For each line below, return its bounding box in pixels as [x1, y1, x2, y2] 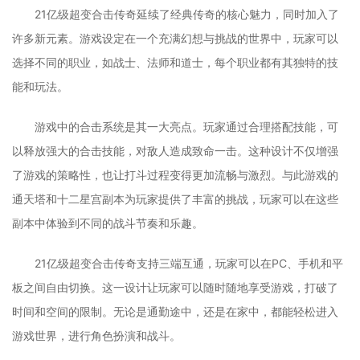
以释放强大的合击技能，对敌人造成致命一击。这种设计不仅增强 [12, 144, 338, 158]
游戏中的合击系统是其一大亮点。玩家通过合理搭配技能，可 [35, 120, 338, 134]
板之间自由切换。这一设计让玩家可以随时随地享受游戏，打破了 [12, 280, 338, 295]
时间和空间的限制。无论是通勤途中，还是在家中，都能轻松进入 [12, 305, 338, 319]
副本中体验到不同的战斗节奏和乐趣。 [12, 216, 203, 231]
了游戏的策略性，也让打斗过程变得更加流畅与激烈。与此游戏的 [12, 168, 338, 182]
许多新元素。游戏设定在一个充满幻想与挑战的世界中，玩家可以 [12, 31, 338, 46]
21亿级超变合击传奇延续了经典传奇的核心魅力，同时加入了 [35, 7, 339, 22]
